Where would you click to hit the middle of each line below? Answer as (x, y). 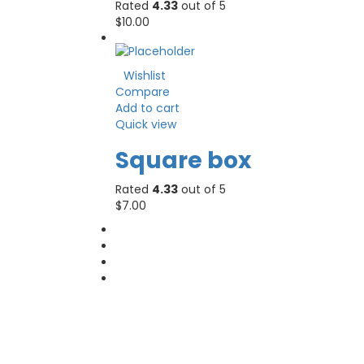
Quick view (146, 125)
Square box (183, 161)
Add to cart (147, 108)
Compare (143, 92)
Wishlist (145, 76)
